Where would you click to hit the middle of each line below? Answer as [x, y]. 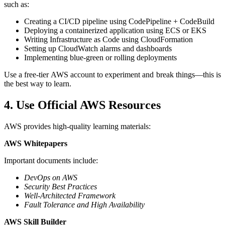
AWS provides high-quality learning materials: [77, 127]
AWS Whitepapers [36, 144]
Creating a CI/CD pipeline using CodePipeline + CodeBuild [119, 22]
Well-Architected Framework [70, 196]
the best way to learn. [38, 84]
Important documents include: [51, 161]
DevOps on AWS [51, 178]
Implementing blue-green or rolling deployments [100, 58]
